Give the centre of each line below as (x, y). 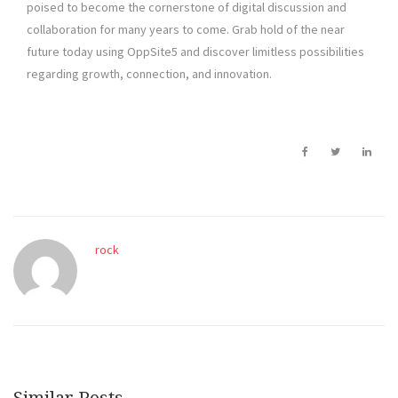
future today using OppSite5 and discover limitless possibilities (195, 52)
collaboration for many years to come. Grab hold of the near (186, 30)
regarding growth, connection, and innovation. (149, 74)
